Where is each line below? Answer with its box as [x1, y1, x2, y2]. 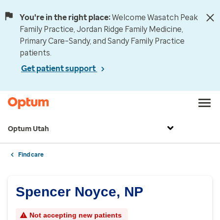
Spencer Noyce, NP [16, 184, 143, 199]
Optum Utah [8, 125, 49, 133]
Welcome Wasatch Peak [112, 13, 198, 22]
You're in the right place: [20, 13, 110, 22]
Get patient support [21, 64, 97, 73]
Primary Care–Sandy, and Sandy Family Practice [20, 36, 185, 46]
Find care [18, 151, 44, 158]
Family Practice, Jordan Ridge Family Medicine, [20, 25, 183, 34]
